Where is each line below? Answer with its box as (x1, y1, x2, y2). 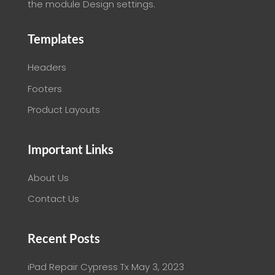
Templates (27, 31, 84, 47)
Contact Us (27, 192, 79, 206)
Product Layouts (27, 103, 100, 117)
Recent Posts (27, 230, 100, 246)
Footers (27, 82, 62, 95)
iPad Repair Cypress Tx (27, 260, 129, 273)
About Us (27, 171, 69, 184)
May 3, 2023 (131, 260, 184, 273)
